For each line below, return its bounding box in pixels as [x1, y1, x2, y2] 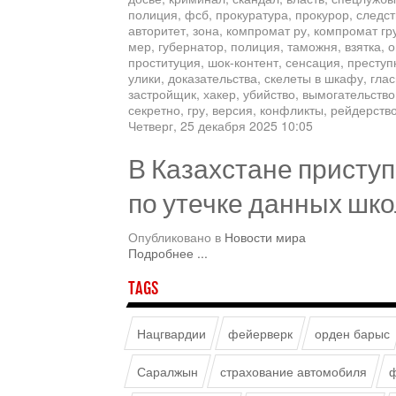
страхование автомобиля [219, 362, 368, 381]
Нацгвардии [136, 324, 207, 343]
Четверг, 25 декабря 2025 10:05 [128, 117, 313, 134]
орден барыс [314, 324, 391, 343]
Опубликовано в [128, 228, 221, 246]
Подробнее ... [128, 244, 208, 262]
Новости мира [225, 228, 306, 246]
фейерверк [227, 324, 293, 343]
